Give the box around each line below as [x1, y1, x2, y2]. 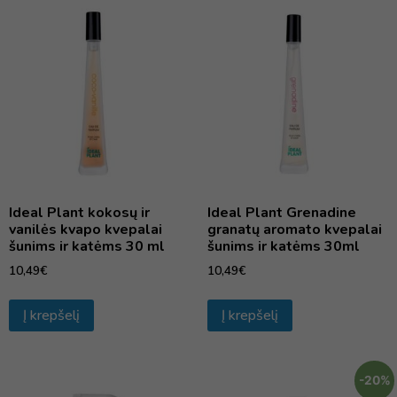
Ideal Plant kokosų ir [9, 202, 150, 222]
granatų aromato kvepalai [207, 219, 382, 239]
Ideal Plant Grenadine [207, 202, 356, 222]
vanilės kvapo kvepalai [9, 219, 162, 239]
